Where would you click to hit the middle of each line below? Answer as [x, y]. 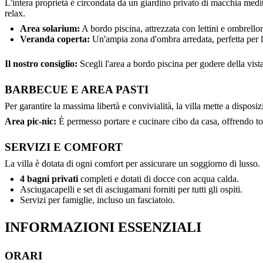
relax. [15, 13]
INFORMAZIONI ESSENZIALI [103, 227]
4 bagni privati [49, 178]
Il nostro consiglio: [41, 63]
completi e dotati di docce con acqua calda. [159, 178]
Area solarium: [50, 28]
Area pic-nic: [31, 121]
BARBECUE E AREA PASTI [77, 89]
